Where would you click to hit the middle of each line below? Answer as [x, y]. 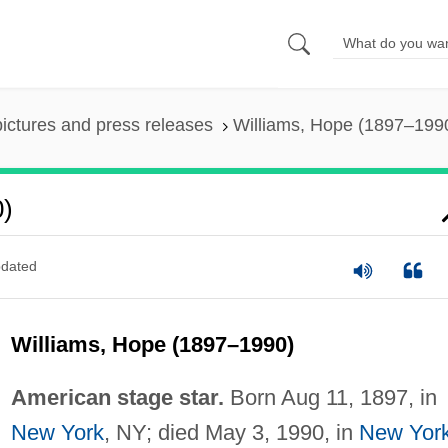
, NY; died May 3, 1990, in [231, 432]
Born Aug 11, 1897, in [330, 397]
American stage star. [117, 397]
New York [57, 432]
